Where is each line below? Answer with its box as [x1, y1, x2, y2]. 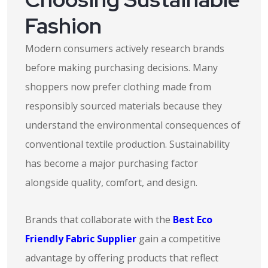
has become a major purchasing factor [25, 157, 198, 170]
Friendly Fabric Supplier [25, 232, 136, 245]
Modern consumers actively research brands [25, 42, 224, 55]
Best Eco [173, 213, 212, 226]
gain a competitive [136, 232, 221, 245]
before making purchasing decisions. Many [25, 61, 218, 74]
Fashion [25, 11, 102, 40]
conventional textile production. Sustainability [25, 138, 230, 151]
